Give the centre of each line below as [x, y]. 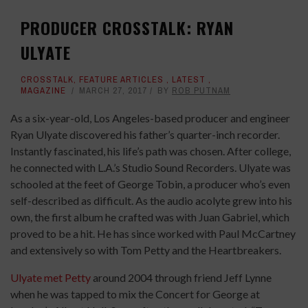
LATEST [189, 80]
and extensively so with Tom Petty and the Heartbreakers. [146, 250]
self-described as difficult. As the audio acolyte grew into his [151, 201]
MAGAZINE [43, 91]
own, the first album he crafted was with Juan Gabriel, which [150, 217]
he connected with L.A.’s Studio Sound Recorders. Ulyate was [151, 168]
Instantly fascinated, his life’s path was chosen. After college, [151, 151]
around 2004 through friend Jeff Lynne [181, 278]
